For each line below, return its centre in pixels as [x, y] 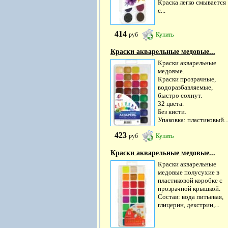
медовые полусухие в [189, 173]
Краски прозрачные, [187, 79]
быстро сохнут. [180, 96]
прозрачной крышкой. [189, 189]
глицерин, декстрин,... [189, 205]
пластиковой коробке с [190, 181]
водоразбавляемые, [185, 88]
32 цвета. [171, 104]
